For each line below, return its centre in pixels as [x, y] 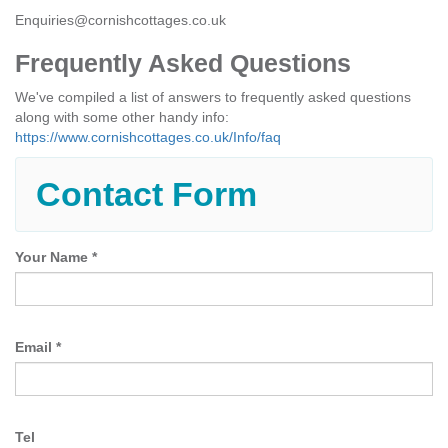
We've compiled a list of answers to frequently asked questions [213, 97]
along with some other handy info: [122, 117]
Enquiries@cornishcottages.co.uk [120, 20]
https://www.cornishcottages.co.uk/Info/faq [148, 137]
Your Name [53, 257]
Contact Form [146, 194]
